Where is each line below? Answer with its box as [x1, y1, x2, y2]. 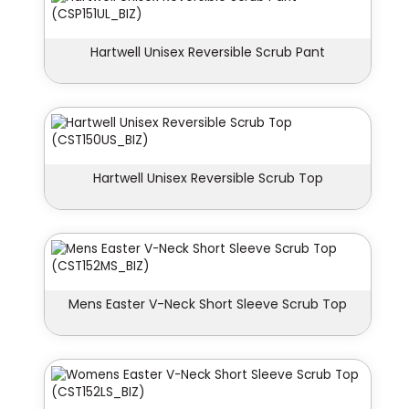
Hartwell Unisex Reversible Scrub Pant [90, 43, 325, 62]
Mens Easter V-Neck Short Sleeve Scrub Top [68, 295, 347, 314]
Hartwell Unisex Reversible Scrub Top [92, 169, 323, 188]
